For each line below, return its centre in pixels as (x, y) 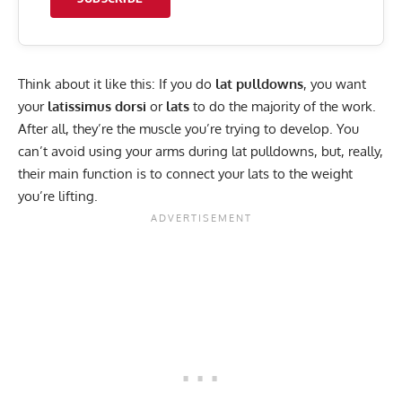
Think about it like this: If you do (117, 83)
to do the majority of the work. (283, 106)
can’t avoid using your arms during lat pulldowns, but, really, (201, 151)
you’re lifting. (58, 196)
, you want (335, 83)
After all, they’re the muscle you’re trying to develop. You (188, 128)
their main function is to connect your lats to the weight (185, 173)
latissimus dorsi (97, 106)
